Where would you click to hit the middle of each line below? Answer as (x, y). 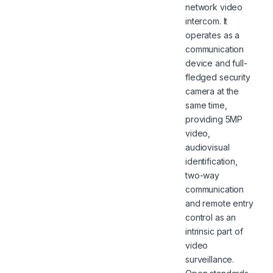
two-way (203, 175)
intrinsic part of (214, 231)
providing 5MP (214, 119)
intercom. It (207, 21)
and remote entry (219, 203)
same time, (206, 105)
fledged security (218, 77)
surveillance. (210, 259)
